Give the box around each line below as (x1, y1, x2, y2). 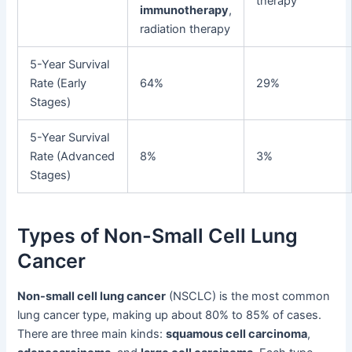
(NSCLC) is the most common (166, 289, 331, 304)
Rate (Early (30, 76, 87, 91)
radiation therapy (140, 22, 231, 37)
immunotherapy (140, 3, 229, 18)
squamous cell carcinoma (166, 327, 308, 342)
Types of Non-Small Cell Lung (17, 223, 299, 247)
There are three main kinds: (17, 327, 167, 342)
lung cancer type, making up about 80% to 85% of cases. (17, 308, 322, 323)
